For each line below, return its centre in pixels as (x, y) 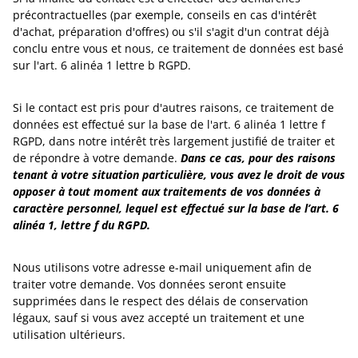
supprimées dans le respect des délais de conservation (161, 301)
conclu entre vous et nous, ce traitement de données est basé (178, 48)
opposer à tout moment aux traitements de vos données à (167, 191)
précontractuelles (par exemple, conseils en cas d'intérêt (165, 15)
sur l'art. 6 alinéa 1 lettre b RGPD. (102, 65)
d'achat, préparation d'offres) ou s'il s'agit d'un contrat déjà (171, 32)
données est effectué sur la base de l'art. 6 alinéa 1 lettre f (169, 124)
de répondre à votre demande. (97, 158)
